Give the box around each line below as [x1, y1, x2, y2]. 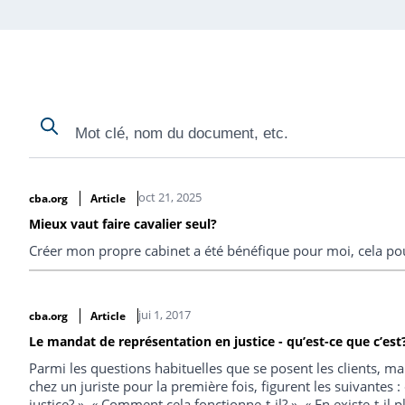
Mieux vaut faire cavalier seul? [29, 214, 217, 232]
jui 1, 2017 [137, 306, 191, 323]
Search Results [29, 174, 120, 190]
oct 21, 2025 [137, 188, 202, 205]
